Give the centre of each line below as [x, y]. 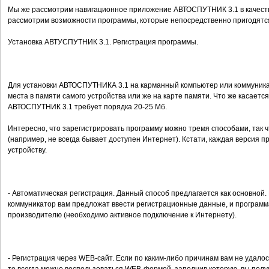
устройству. [27, 150]
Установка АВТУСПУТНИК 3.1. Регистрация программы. [103, 42]
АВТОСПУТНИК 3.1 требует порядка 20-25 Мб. [87, 107]
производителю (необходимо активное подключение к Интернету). [122, 215]
